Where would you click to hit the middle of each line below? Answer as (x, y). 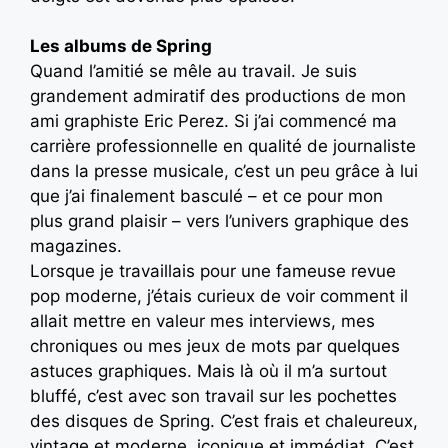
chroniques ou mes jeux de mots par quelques (215, 346)
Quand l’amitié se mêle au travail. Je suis (193, 71)
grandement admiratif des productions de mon (218, 96)
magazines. (76, 246)
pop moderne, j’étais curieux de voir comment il (219, 296)
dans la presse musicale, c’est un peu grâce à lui (224, 171)
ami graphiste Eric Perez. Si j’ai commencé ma (213, 121)
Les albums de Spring (121, 46)
